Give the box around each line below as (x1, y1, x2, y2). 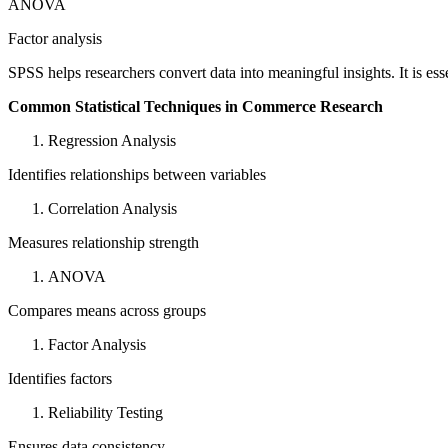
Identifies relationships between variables (8, 166, 266, 184)
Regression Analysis (48, 132, 176, 150)
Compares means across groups (8, 302, 206, 320)
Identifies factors (8, 370, 112, 388)
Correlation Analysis (48, 200, 177, 218)
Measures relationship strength (8, 234, 199, 252)
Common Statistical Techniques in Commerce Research (8, 98, 383, 116)
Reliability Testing (48, 404, 163, 422)
